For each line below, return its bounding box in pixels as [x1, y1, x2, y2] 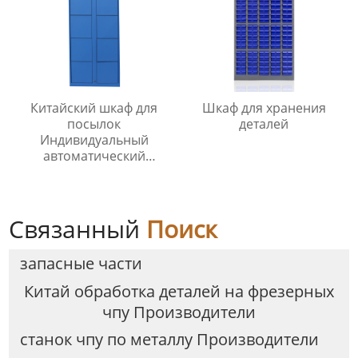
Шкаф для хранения [201, 99, 326, 117]
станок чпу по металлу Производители [19, 328, 319, 351]
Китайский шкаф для [30, 99, 158, 117]
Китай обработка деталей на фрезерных [24, 280, 334, 302]
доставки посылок [38, 179, 151, 197]
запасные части [19, 252, 142, 274]
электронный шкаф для [22, 163, 166, 181]
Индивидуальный [39, 131, 149, 149]
